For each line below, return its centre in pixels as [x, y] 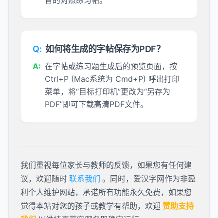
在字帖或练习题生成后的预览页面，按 [111, 66]
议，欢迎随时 [44, 179]
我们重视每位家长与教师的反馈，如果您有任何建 [106, 165]
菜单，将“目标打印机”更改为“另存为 [108, 91]
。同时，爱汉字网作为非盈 [149, 179]
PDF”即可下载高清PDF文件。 [96, 104]
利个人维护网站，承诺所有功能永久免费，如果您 [106, 192]
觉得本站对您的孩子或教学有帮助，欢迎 [91, 206]
